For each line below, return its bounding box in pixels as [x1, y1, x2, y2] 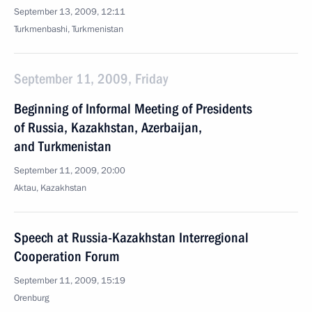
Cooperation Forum [14, 248, 119, 265]
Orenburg [14, 292, 49, 304]
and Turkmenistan [14, 138, 111, 155]
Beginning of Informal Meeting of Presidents [14, 100, 252, 117]
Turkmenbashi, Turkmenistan [14, 23, 123, 36]
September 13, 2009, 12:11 [14, 6, 125, 18]
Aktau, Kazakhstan [14, 182, 86, 194]
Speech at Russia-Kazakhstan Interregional [14, 229, 249, 246]
